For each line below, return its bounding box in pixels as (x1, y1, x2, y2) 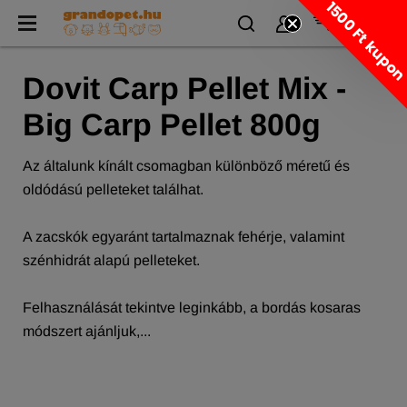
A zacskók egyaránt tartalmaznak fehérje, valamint (23, 229, 344, 244)
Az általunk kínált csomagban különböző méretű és (23, 158, 350, 174)
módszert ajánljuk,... (23, 323, 151, 339)
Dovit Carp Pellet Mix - (23, 71, 346, 105)
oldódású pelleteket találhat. (23, 182, 203, 197)
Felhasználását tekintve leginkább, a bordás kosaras (23, 300, 361, 315)
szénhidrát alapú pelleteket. (23, 253, 200, 268)
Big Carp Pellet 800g (23, 107, 321, 142)
